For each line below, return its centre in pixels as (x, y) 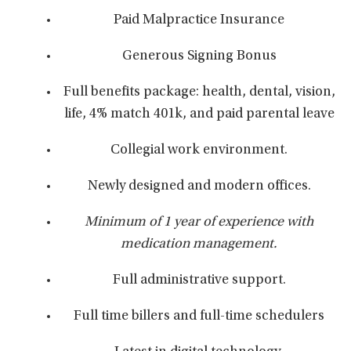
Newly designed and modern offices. (199, 186)
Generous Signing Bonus (199, 56)
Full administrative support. (199, 280)
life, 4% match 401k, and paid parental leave (199, 114)
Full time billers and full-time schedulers (199, 317)
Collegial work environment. (199, 150)
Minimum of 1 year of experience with (199, 223)
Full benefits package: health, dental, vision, (199, 92)
